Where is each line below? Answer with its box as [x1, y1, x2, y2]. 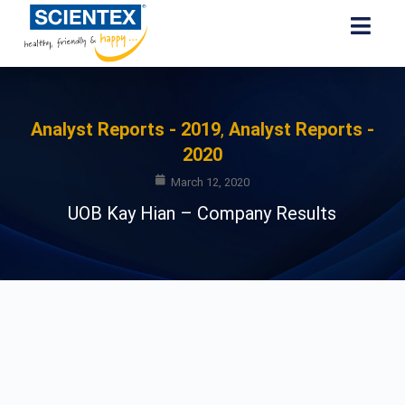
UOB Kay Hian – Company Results [68, 202, 337, 225]
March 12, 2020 [170, 174, 250, 189]
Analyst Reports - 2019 [30, 118, 221, 141]
